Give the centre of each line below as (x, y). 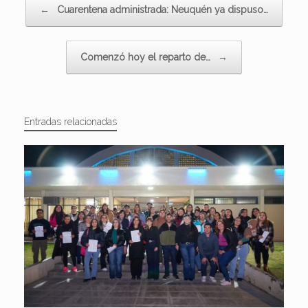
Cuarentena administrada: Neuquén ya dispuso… (161, 9)
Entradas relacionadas (70, 121)
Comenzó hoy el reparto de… (147, 57)
